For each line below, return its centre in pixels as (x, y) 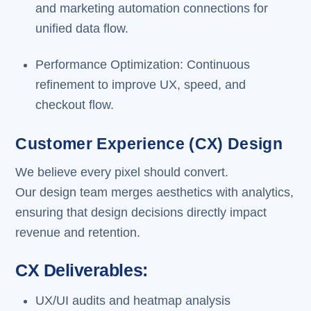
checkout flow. (74, 105)
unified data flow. (82, 29)
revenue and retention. (78, 233)
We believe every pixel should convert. (122, 173)
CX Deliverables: (82, 271)
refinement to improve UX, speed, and (140, 85)
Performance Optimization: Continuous (142, 65)
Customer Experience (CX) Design (149, 143)
